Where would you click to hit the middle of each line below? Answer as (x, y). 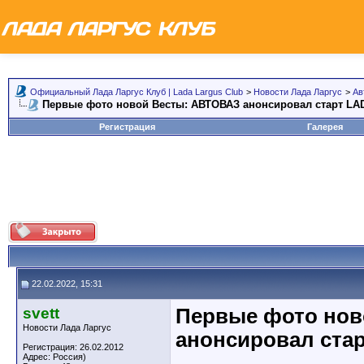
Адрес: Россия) (54, 357)
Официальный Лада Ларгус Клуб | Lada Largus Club (136, 92)
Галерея (325, 127)
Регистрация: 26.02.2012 (73, 347)
